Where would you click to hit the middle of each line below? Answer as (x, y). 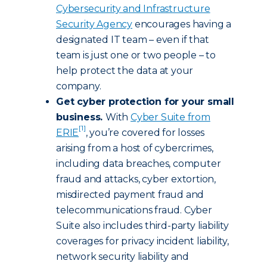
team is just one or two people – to (136, 55)
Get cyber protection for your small (145, 102)
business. (81, 117)
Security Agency (94, 24)
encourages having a (182, 24)
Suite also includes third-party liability (142, 226)
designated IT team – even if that (133, 40)
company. (79, 86)
